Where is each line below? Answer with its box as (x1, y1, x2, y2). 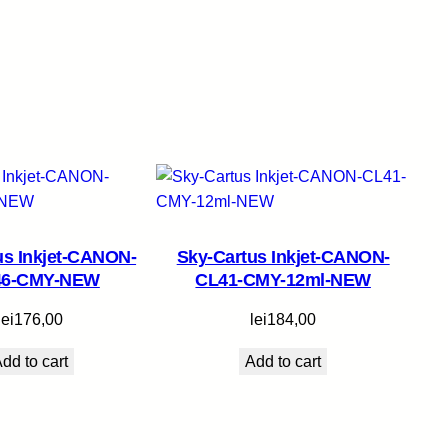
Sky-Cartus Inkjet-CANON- (176, 247, 390, 268)
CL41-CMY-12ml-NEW (195, 270, 371, 291)
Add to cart (245, 353, 322, 371)
